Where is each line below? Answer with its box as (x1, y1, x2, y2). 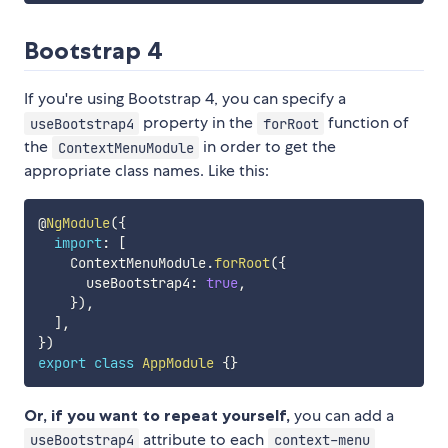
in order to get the (199, 136, 337, 158)
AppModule (141, 354, 214, 373)
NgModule (45, 214, 110, 233)
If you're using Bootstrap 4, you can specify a (24, 88, 346, 110)
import (53, 234, 102, 253)
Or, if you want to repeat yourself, (24, 405, 290, 426)
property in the (139, 112, 258, 134)
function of (324, 112, 410, 134)
